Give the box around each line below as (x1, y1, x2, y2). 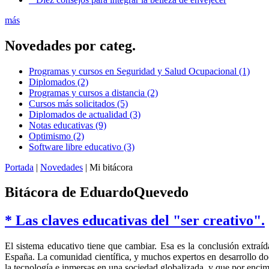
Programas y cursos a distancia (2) (29, 87, 158, 98)
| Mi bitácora (83, 162, 133, 172)
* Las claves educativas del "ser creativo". (5, 213, 265, 229)
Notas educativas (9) (29, 119, 106, 130)
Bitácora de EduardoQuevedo (5, 184, 189, 201)
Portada (5, 162, 34, 172)
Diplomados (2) (29, 76, 88, 87)
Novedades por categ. (5, 37, 136, 53)
